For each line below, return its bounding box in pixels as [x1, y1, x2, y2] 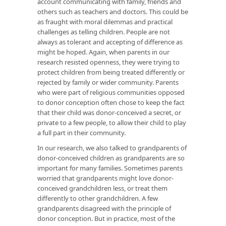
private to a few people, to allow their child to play [37, 118, 186, 127]
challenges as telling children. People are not [37, 27, 170, 36]
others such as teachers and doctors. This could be [37, 7, 188, 16]
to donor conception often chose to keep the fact [37, 97, 185, 107]
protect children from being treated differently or [37, 67, 185, 77]
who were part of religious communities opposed [37, 87, 185, 97]
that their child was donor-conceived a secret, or [37, 107, 181, 117]
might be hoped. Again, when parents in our [37, 47, 169, 56]
